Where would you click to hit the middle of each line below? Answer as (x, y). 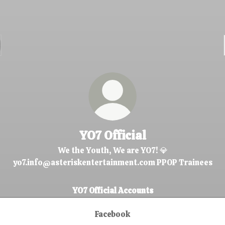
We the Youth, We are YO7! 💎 (113, 150)
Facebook (113, 214)
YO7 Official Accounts (113, 191)
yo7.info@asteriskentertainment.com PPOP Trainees (113, 162)
